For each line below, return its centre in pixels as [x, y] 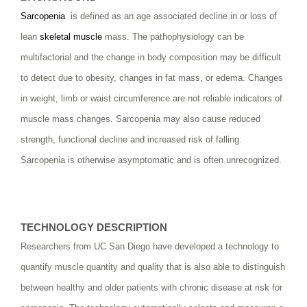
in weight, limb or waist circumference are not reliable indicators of [151, 98]
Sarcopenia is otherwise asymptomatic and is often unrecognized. [151, 160]
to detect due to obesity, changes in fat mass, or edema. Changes [152, 77]
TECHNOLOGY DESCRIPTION [94, 227]
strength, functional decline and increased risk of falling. [131, 139]
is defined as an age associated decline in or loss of [171, 16]
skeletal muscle [71, 36]
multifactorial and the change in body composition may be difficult [151, 57]
